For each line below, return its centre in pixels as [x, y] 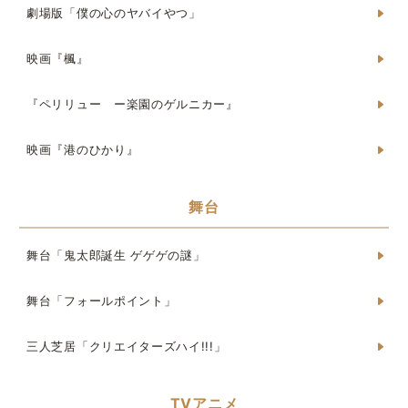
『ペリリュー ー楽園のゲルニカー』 [133, 104]
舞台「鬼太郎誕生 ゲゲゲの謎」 [116, 255]
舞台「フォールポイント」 [102, 301]
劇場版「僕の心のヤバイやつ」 [114, 13]
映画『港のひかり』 [83, 149]
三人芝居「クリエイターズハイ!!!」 [127, 346]
